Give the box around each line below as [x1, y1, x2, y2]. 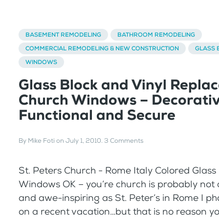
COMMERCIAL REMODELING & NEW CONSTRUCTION [25, 44, 179, 52]
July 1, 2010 [66, 136, 101, 145]
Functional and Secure [19, 106, 175, 124]
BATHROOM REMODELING [117, 30, 195, 39]
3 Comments [104, 136, 143, 145]
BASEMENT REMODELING [25, 30, 101, 39]
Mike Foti [28, 136, 55, 145]
